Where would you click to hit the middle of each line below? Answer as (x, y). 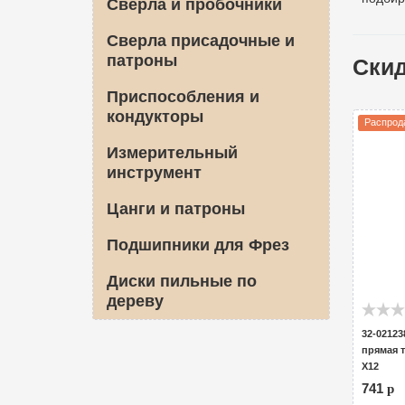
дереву (135, 301)
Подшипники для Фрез (198, 245)
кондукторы (155, 117)
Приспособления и (183, 97)
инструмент (154, 173)
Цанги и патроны (176, 209)
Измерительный (172, 153)
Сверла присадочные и (201, 41)
